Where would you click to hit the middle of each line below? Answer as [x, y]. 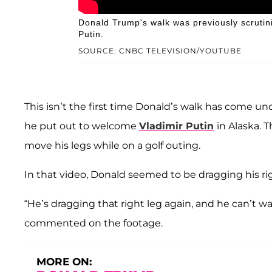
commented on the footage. [93, 223]
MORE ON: [64, 261]
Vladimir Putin [176, 126]
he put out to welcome [82, 126]
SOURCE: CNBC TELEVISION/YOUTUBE [160, 50]
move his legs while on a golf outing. [112, 145]
